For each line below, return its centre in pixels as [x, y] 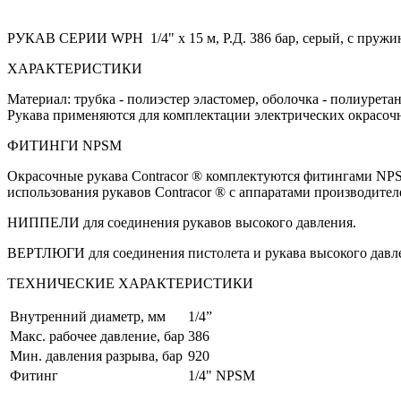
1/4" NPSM [222, 375]
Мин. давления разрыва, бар [96, 355]
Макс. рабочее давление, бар [97, 336]
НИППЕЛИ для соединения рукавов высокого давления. [182, 222]
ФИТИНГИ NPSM [64, 145]
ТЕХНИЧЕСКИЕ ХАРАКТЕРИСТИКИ [130, 283]
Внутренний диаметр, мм [88, 316]
